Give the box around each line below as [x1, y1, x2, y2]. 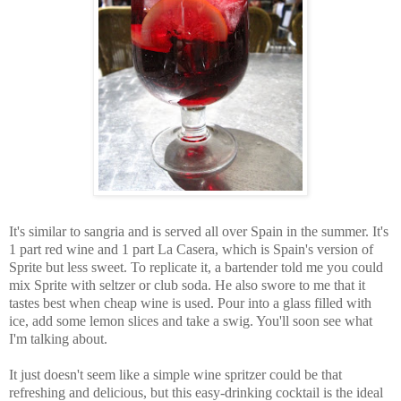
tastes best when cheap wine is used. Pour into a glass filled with [9, 295, 371, 311]
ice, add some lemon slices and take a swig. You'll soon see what [9, 313, 372, 329]
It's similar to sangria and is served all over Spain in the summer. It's [9, 224, 388, 240]
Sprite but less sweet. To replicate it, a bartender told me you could [9, 260, 383, 276]
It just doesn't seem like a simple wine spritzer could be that [9, 367, 342, 383]
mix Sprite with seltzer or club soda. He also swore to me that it [9, 277, 365, 294]
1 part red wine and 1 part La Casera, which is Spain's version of [9, 242, 373, 258]
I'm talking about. [9, 331, 111, 347]
